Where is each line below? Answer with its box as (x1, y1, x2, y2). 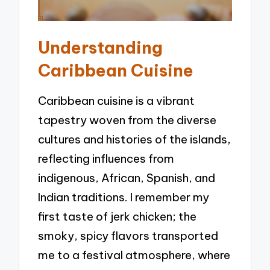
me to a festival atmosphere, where (38, 248, 231, 263)
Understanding (38, 36, 163, 58)
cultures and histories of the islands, (38, 132, 231, 147)
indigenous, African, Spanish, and (38, 171, 216, 186)
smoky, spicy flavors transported (38, 228, 219, 243)
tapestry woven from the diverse (38, 113, 217, 128)
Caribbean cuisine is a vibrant (38, 93, 195, 108)
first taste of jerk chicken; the (38, 209, 197, 224)
